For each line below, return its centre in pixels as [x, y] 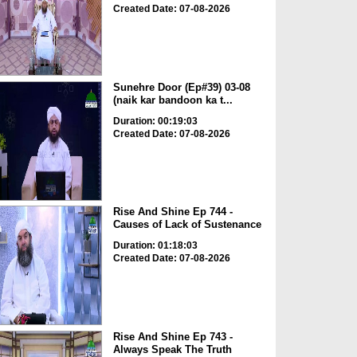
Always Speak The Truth [172, 349]
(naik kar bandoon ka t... [173, 100]
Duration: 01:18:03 [155, 246]
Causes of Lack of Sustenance [187, 225]
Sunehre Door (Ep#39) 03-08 [181, 87]
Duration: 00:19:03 [155, 121]
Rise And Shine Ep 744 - [173, 212]
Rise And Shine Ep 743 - [173, 336]
